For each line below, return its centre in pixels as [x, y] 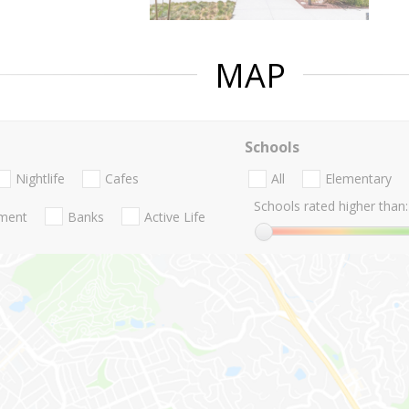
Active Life [175, 216]
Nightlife [40, 179]
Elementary [358, 179]
